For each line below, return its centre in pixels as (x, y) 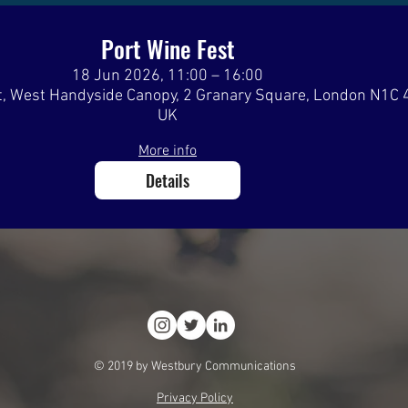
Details (168, 180)
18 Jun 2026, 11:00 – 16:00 (168, 76)
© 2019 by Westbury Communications (195, 367)
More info (168, 151)
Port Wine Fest (168, 49)
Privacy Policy (195, 398)
